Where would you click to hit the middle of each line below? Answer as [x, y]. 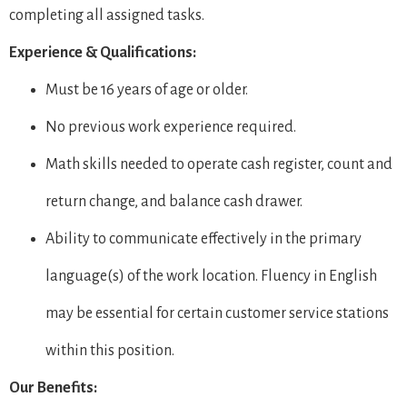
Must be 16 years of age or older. [147, 90]
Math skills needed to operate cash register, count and [219, 164]
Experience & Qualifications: [103, 53]
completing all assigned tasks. [107, 15]
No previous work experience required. [171, 127]
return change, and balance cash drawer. [174, 202]
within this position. [110, 351]
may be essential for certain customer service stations [217, 313]
